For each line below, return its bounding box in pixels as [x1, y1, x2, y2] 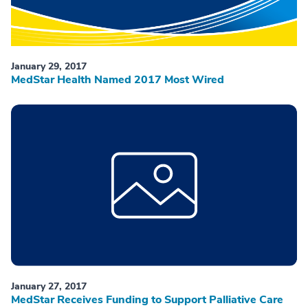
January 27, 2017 [11, 279, 87, 293]
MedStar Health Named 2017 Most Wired [11, 72, 224, 88]
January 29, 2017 [11, 60, 87, 74]
